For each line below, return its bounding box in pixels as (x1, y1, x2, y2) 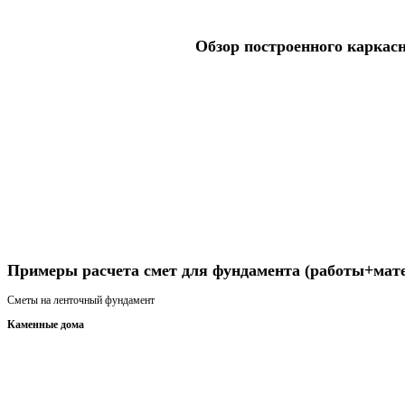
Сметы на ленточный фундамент (7, 294, 155, 307)
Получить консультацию (7, 234, 117, 248)
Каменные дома (7, 318, 84, 332)
